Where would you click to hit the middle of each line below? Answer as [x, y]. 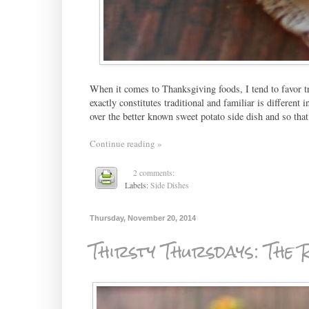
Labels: [138, 186]
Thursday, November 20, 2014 [142, 218]
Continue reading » [126, 144]
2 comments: [154, 173]
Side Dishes [170, 186]
